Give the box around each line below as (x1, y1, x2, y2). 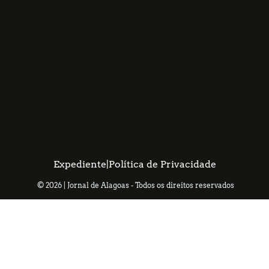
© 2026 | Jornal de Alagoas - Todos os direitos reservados (37, 180, 234, 190)
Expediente (53, 158, 106, 170)
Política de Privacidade (108, 158, 216, 170)
